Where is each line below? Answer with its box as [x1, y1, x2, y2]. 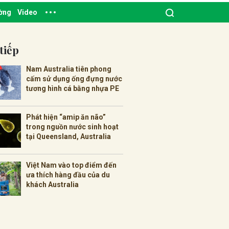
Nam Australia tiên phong [26, 64, 111, 73]
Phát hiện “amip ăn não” [26, 112, 106, 121]
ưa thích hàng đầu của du [26, 170, 110, 179]
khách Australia [26, 180, 79, 189]
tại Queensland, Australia [26, 132, 111, 141]
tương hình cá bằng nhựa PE [26, 84, 119, 93]
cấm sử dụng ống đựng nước [26, 74, 122, 83]
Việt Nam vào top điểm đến [26, 161, 117, 169]
